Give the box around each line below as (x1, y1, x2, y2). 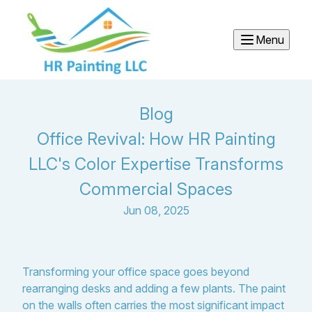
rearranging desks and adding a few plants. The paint (22, 281, 286, 295)
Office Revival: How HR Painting (36, 129, 276, 149)
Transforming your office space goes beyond (22, 265, 249, 279)
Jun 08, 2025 (123, 203, 189, 217)
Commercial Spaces (79, 179, 233, 199)
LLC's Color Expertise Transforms (29, 154, 283, 174)
